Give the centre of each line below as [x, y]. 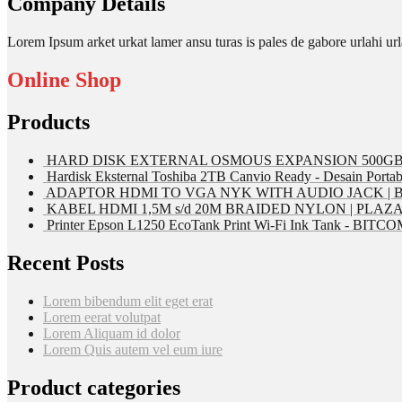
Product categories [94, 387]
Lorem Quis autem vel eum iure [133, 349]
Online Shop [64, 80]
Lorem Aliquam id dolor [112, 333]
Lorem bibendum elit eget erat [128, 301]
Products [48, 122]
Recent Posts [66, 262]
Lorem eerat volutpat [102, 317]
